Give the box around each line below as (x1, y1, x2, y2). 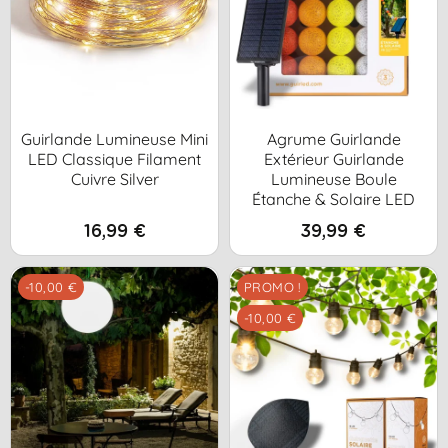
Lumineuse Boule (270, 168, 397, 189)
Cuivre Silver (70, 168, 159, 189)
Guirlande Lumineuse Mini (21, 128, 208, 149)
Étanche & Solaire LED (252, 188, 415, 209)
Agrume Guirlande (266, 128, 401, 149)
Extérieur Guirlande (263, 148, 404, 169)
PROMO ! (244, 278, 301, 295)
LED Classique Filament (28, 148, 201, 169)
